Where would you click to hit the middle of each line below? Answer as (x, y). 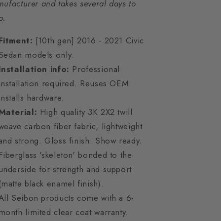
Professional (95, 69)
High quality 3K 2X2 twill (85, 112)
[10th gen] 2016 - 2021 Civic (88, 40)
